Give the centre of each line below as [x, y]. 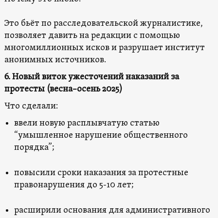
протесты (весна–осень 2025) [63, 89]
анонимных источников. [55, 60]
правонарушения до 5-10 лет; [74, 185]
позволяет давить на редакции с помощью [92, 36]
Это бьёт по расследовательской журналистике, [103, 23]
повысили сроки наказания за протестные [101, 173]
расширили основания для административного [112, 210]
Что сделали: [31, 106]
